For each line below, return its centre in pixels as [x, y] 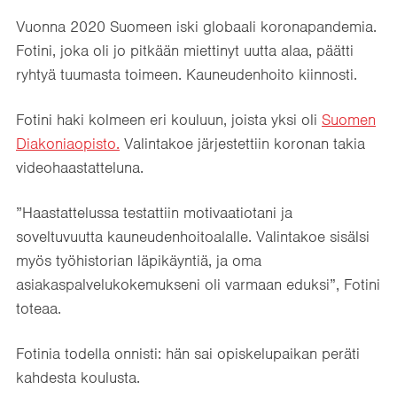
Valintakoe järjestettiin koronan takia [242, 143]
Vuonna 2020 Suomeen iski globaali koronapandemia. [196, 26]
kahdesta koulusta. [78, 377]
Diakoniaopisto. [68, 143]
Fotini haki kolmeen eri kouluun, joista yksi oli [169, 119]
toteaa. [39, 308]
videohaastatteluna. [80, 167]
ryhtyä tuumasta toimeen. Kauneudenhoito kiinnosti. [187, 74]
